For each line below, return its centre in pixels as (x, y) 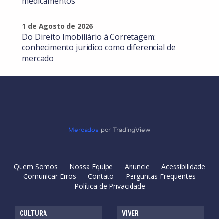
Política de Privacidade (109, 186)
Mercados (84, 130)
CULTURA (33, 213)
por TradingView (125, 130)
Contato (101, 176)
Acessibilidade (183, 167)
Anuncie (137, 167)
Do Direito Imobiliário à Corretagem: (89, 37)
